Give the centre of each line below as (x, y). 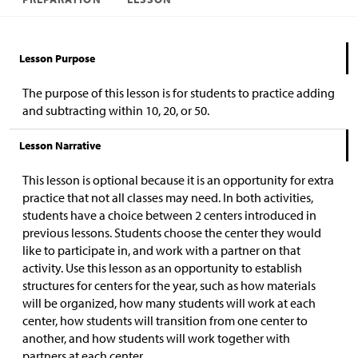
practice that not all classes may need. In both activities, (168, 197)
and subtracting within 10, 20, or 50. (116, 110)
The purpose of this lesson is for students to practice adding (179, 93)
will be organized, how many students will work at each (169, 303)
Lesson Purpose (57, 58)
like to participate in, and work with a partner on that (161, 250)
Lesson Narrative (60, 145)
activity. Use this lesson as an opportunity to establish (162, 268)
